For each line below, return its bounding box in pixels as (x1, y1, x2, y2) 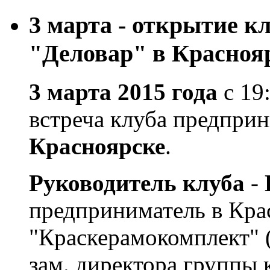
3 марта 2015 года (29, 79, 218, 105)
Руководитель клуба (29, 170, 251, 196)
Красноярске (29, 133, 165, 160)
